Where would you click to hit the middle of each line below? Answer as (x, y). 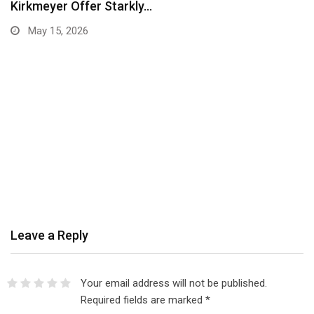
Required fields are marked (143, 300)
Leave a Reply (49, 235)
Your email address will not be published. (173, 283)
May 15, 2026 (57, 31)
